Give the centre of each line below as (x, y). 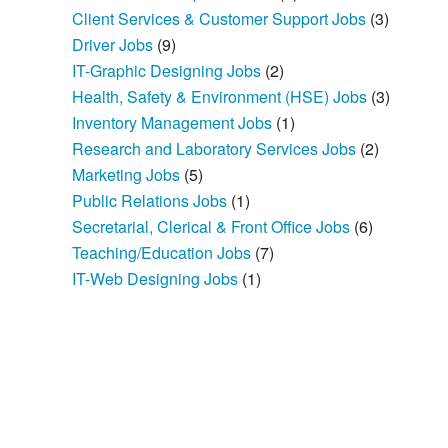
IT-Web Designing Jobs (157, 279)
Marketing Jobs (128, 175)
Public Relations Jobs (152, 201)
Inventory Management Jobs (174, 123)
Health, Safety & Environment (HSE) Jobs (222, 97)
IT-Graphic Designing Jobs (169, 71)
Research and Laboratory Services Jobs (216, 149)
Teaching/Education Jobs (164, 253)
